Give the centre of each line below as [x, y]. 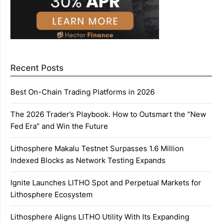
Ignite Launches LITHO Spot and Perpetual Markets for [106, 182]
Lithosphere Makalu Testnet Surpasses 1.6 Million [97, 148]
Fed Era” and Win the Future [59, 126]
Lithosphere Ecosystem [52, 194]
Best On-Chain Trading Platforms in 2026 [83, 92]
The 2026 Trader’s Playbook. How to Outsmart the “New [108, 114]
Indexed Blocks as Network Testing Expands [88, 160]
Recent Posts [37, 68]
